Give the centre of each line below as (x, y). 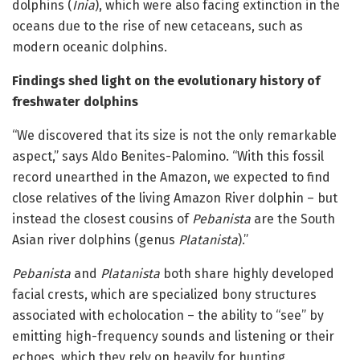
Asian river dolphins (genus (95, 239)
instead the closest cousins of (102, 219)
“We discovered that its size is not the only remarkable (174, 135)
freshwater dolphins (75, 101)
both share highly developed (247, 273)
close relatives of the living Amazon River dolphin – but (175, 198)
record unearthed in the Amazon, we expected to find (171, 177)
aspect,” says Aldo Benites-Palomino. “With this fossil (168, 156)
